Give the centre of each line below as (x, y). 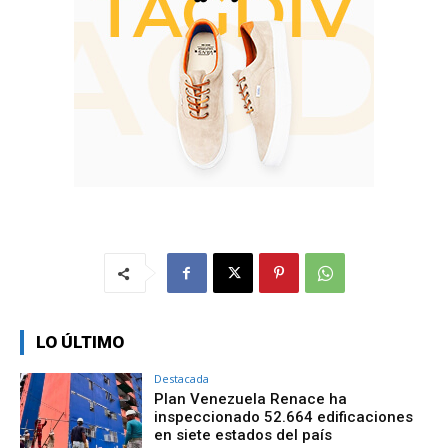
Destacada (182, 379)
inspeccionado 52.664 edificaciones (284, 417)
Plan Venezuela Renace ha (251, 399)
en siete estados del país (243, 435)
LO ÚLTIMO (80, 342)
